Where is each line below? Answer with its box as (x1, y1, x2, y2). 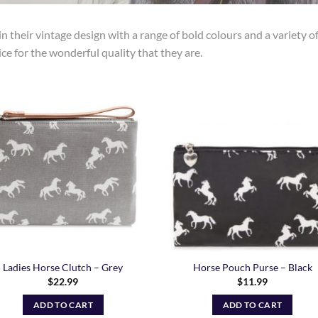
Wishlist (110, 120, 141, 130)
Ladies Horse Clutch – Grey (3, 261, 124, 274)
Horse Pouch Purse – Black (192, 261, 312, 274)
